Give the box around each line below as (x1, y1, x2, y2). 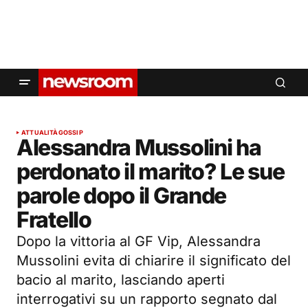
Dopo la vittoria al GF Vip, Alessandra (16, 233, 261, 250)
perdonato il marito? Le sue (16, 158, 285, 185)
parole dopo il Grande (16, 182, 227, 209)
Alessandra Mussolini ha (16, 134, 261, 161)
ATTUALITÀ (21, 129, 58, 136)
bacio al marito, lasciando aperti (16, 272, 225, 288)
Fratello (16, 206, 91, 233)
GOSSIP (58, 129, 83, 136)
